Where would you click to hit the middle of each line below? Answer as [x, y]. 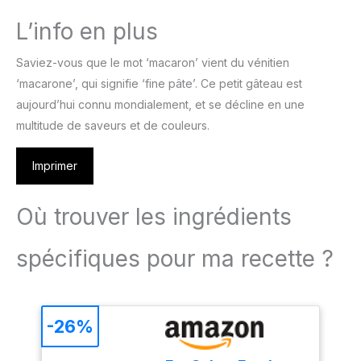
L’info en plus [87, 32]
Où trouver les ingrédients [154, 217]
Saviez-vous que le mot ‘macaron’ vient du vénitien [153, 63]
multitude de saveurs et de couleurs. [113, 126]
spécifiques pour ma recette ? [175, 259]
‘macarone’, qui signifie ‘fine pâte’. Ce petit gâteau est [159, 84]
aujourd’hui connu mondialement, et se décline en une [160, 105]
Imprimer [55, 166]
